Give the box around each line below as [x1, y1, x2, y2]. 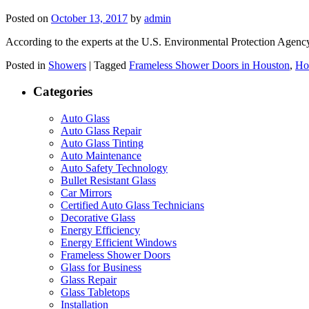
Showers [48, 59, 86, 71]
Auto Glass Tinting [61, 137, 143, 150]
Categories [33, 84, 92, 99]
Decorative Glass [61, 212, 135, 224]
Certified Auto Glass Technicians [61, 199, 204, 212]
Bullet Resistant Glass [61, 175, 156, 187]
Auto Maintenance [61, 150, 141, 162]
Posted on [6, 12, 48, 24]
